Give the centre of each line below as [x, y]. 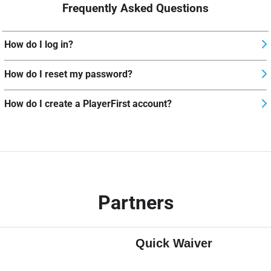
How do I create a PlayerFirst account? [88, 104]
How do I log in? [39, 45]
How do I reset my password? [68, 74]
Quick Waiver [174, 243]
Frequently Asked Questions [135, 8]
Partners [135, 203]
